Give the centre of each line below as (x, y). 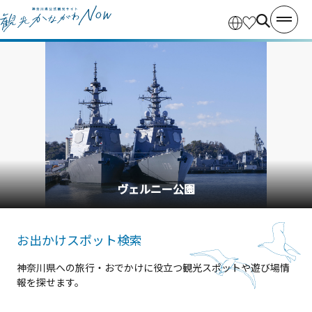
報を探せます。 (50, 282)
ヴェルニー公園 (156, 188)
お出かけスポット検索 (79, 240)
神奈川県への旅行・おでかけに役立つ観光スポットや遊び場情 (153, 267)
